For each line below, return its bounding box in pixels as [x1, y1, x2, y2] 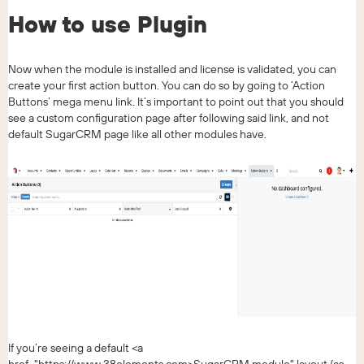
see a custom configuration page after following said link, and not [8, 110, 329, 125]
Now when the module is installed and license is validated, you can [8, 61, 336, 76]
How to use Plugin [8, 9, 207, 38]
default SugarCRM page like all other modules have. [8, 126, 266, 141]
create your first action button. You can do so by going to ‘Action [8, 77, 325, 93]
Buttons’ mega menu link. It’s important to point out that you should [8, 93, 344, 109]
